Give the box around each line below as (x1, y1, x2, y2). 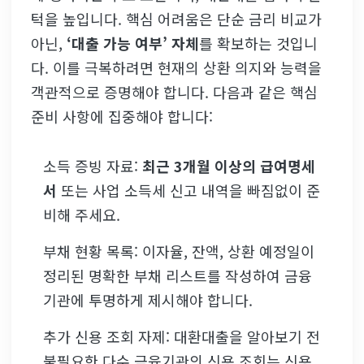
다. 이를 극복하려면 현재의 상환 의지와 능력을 (31, 56, 323, 78)
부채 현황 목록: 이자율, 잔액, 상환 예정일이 (43, 240, 315, 262)
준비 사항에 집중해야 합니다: (31, 105, 214, 127)
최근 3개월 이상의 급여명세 (142, 155, 316, 177)
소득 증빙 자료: (43, 155, 143, 177)
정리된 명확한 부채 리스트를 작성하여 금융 (43, 265, 313, 287)
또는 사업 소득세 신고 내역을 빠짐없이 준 (57, 180, 321, 201)
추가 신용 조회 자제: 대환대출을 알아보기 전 (43, 326, 321, 348)
